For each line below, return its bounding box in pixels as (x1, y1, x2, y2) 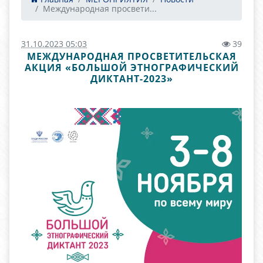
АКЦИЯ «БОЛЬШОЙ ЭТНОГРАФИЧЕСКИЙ (24, 61, 239, 74)
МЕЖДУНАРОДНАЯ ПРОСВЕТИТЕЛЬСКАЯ (26, 50, 237, 63)
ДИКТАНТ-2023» (90, 72, 173, 85)
